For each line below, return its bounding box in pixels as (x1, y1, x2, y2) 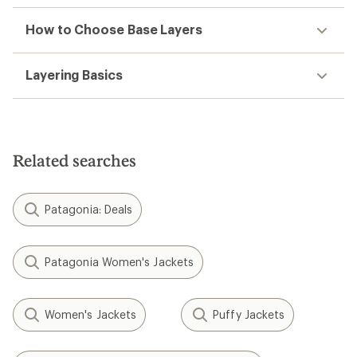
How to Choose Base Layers (25, 22, 202, 37)
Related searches (13, 151, 136, 170)
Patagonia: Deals (45, 202, 133, 216)
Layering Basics (25, 67, 123, 82)
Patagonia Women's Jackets (45, 255, 194, 269)
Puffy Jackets (213, 308, 285, 321)
